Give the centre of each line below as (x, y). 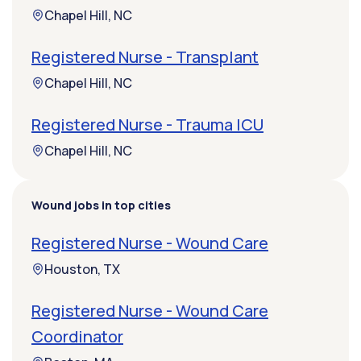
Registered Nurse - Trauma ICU (147, 125)
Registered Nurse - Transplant (145, 57)
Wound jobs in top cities (101, 205)
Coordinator (77, 337)
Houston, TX (82, 270)
